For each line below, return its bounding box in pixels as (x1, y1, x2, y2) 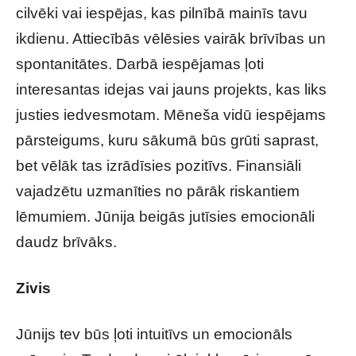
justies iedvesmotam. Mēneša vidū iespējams (16, 106, 326, 123)
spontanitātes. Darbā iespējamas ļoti (16, 56, 264, 72)
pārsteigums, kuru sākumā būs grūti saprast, (16, 132, 319, 149)
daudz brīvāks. (16, 234, 117, 250)
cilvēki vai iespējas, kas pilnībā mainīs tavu (16, 5, 308, 21)
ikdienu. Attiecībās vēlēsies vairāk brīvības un (16, 30, 326, 47)
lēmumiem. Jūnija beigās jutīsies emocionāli (16, 208, 315, 225)
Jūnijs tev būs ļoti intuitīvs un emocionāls (16, 326, 292, 342)
